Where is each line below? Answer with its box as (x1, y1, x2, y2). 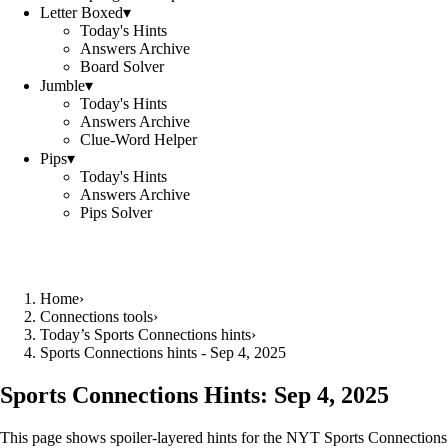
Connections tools (40, 308, 153, 325)
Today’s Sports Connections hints (40, 326, 251, 343)
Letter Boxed (40, 4, 123, 21)
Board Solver (80, 58, 164, 75)
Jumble (40, 77, 85, 94)
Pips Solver (80, 204, 152, 221)
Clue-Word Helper (80, 131, 197, 148)
